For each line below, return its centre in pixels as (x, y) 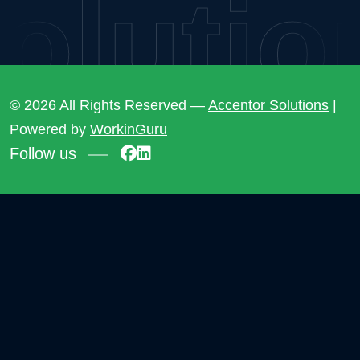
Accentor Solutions (268, 105)
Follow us (43, 154)
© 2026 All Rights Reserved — (109, 105)
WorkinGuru (129, 129)
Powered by (50, 129)
